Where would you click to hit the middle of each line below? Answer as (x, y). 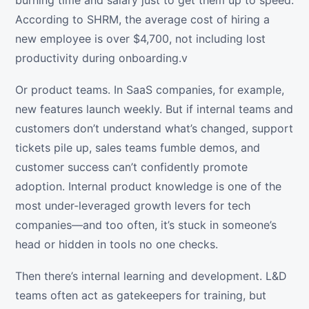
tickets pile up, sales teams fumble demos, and (138, 148)
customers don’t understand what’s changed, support (154, 129)
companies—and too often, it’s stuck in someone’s (146, 225)
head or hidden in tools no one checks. (117, 245)
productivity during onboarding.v (101, 58)
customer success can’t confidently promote (131, 167)
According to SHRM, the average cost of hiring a (142, 20)
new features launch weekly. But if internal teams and (154, 109)
